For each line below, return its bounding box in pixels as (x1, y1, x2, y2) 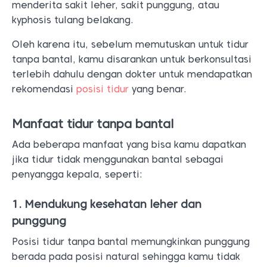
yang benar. (129, 83, 187, 95)
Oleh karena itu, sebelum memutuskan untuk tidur (12, 39, 249, 50)
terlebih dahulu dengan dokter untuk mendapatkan (12, 69, 252, 80)
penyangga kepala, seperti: (12, 169, 142, 180)
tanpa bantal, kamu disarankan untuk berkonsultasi (12, 54, 252, 65)
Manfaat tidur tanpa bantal (12, 117, 174, 131)
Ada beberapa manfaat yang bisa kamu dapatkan (12, 139, 246, 150)
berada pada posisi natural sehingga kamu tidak (12, 251, 240, 262)
